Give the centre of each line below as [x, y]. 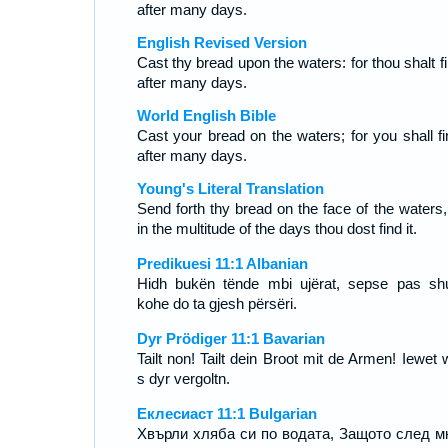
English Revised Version [221, 42]
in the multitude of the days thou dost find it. [276, 228]
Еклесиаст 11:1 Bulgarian [226, 413]
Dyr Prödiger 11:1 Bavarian [230, 338]
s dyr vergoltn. [183, 378]
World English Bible [206, 115]
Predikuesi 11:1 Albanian [222, 263]
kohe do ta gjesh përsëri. [216, 303]
